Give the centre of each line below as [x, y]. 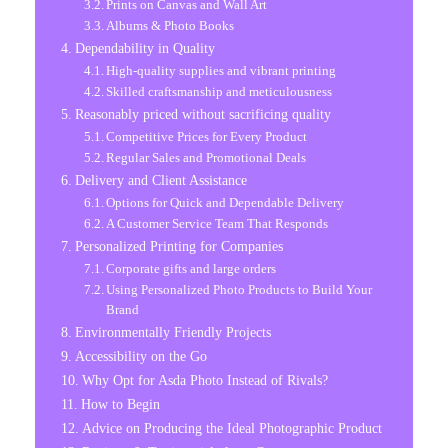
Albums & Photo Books [170, 25]
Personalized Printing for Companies [178, 245]
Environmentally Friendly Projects [172, 331]
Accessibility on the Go [140, 355]
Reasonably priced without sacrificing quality [202, 113]
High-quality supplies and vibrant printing [221, 70]
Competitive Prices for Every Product [207, 136]
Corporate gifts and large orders [191, 268]
